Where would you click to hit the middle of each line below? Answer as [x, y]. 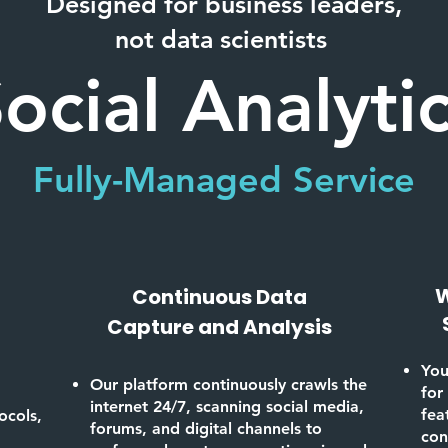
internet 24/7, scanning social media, [227, 406]
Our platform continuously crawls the [228, 384]
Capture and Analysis [219, 327]
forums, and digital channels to [206, 428]
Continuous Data [219, 297]
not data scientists [224, 39]
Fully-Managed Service [224, 179]
